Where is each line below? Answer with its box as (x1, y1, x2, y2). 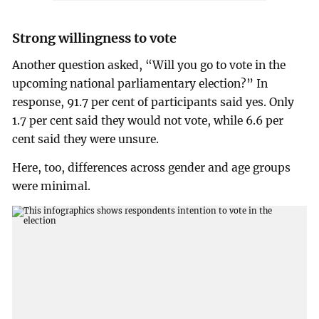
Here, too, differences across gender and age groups (12, 161, 291, 175)
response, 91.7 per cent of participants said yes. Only (12, 95, 295, 110)
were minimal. (12, 179, 91, 194)
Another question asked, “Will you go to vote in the (12, 58, 286, 73)
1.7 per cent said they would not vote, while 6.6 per (12, 114, 284, 128)
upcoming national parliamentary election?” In (12, 77, 268, 91)
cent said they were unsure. (12, 132, 159, 147)
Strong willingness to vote (12, 30, 177, 47)
